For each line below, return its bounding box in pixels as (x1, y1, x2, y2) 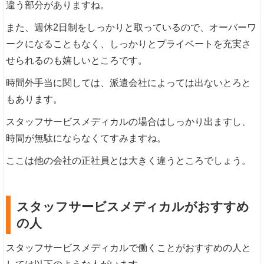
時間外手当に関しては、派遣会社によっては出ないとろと (6, 78, 252, 88)
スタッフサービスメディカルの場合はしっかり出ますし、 (6, 117, 252, 127)
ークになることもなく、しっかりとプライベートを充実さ (6, 39, 252, 49)
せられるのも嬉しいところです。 (6, 55, 148, 66)
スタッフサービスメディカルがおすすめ (16, 200, 250, 214)
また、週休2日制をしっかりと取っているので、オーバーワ (6, 22, 257, 33)
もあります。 (6, 94, 63, 105)
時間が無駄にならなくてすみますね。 (6, 133, 167, 144)
